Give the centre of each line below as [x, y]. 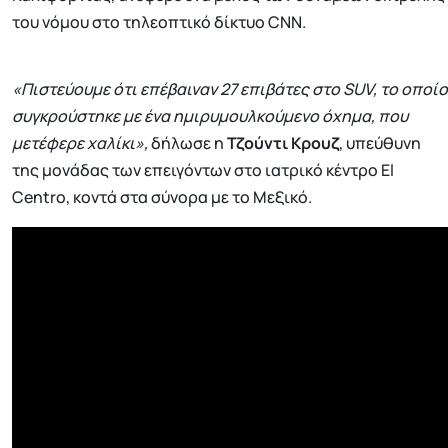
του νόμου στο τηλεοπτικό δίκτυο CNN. [159, 22]
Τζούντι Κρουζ [283, 143]
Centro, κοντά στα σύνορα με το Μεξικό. [162, 197]
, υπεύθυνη [380, 143]
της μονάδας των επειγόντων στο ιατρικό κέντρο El [203, 170]
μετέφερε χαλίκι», [80, 143]
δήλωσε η [187, 143]
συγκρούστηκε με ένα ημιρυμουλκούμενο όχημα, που [210, 116]
